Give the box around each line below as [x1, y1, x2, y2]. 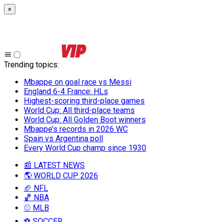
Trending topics [4, 60, 57, 69]
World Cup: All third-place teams [24, 106, 135, 115]
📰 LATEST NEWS [24, 161, 85, 170]
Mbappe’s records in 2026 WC [24, 124, 128, 134]
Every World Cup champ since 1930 [24, 143, 146, 153]
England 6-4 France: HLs [24, 87, 108, 96]
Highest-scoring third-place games [24, 96, 145, 106]
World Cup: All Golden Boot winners [24, 115, 146, 124]
